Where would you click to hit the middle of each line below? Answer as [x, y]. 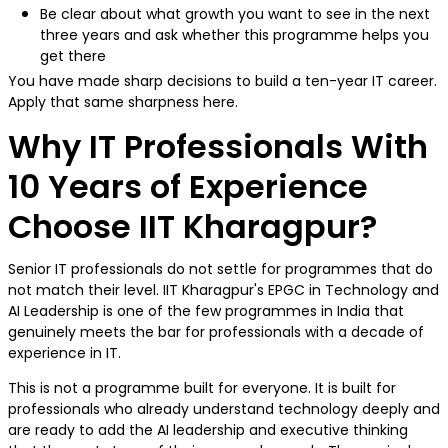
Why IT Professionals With [218, 147]
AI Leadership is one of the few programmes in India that [206, 311]
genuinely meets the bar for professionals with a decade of [216, 332]
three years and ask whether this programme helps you [234, 35]
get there [77, 56]
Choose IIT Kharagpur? [192, 227]
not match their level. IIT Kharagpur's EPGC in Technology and [223, 290]
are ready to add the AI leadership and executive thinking [208, 430]
